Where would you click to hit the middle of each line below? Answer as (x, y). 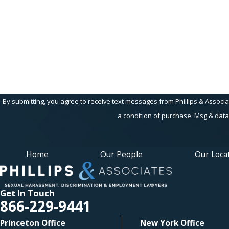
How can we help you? (41, 48)
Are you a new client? (39, 22)
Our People (122, 154)
